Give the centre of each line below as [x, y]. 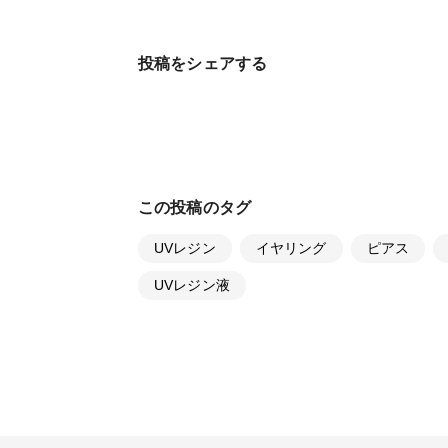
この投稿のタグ [195, 207]
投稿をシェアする [203, 63]
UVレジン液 [192, 284]
